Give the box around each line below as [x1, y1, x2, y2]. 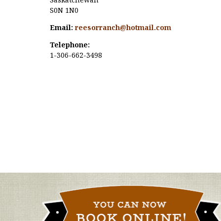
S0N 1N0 [49, 5, 78, 15]
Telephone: [49, 40, 90, 50]
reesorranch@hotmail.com [74, 23, 171, 33]
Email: [49, 23, 73, 33]
